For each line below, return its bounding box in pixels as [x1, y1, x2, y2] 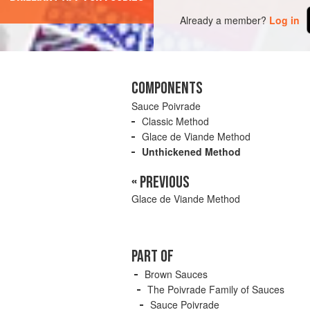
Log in [269, 12, 300, 27]
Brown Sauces [145, 267, 208, 282]
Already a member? [180, 12, 267, 27]
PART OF [131, 246, 174, 267]
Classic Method [142, 114, 209, 129]
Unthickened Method [142, 145, 241, 159]
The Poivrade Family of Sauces [147, 282, 284, 297]
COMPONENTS [131, 78, 203, 99]
